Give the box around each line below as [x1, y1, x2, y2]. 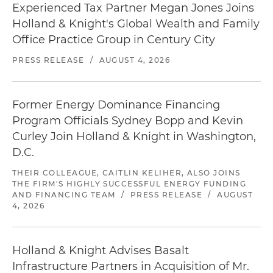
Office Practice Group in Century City [12, 33, 215, 46]
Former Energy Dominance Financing [12, 98, 220, 112]
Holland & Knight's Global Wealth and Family [12, 17, 260, 30]
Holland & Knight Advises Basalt [12, 244, 189, 257]
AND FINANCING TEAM [12, 190, 116, 199]
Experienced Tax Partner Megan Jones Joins [12, 1, 254, 15]
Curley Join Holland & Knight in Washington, [12, 130, 256, 143]
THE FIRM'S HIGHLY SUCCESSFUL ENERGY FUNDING [12, 179, 247, 188]
